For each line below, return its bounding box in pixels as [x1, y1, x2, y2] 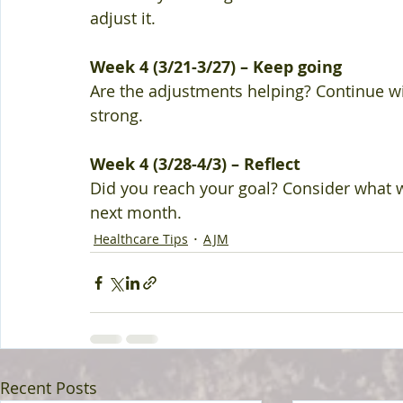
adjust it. [90, 7, 160, 29]
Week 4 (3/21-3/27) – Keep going [90, 56, 346, 78]
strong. [90, 104, 148, 126]
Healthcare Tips [94, 229, 188, 247]
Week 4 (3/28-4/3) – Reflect [90, 153, 305, 175]
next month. [90, 201, 182, 223]
